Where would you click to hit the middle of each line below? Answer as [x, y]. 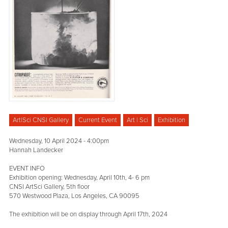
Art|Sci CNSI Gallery [41, 120]
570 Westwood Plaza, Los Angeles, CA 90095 [75, 196]
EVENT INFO [27, 169]
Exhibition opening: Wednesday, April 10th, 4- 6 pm [80, 178]
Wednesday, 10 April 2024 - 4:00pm [59, 141]
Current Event [98, 120]
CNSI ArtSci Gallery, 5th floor [50, 187]
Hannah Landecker [36, 150]
